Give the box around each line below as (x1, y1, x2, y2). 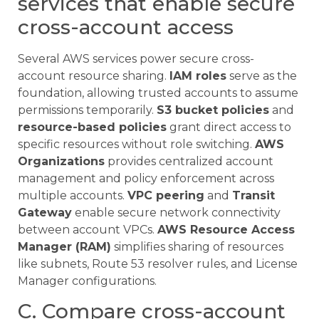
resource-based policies (18, 120, 167, 134)
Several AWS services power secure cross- (18, 51, 254, 66)
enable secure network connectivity (72, 205, 281, 219)
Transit (232, 188, 275, 202)
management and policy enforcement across (18, 171, 274, 185)
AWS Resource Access (157, 222, 295, 236)
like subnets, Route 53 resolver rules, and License (18, 256, 298, 271)
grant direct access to (167, 120, 291, 134)
